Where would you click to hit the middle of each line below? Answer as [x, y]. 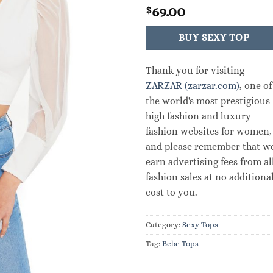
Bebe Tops [180, 243]
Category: [164, 224]
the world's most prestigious [208, 101]
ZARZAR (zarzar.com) [193, 85]
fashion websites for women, [209, 131]
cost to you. [172, 192]
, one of [256, 85]
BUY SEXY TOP [214, 38]
